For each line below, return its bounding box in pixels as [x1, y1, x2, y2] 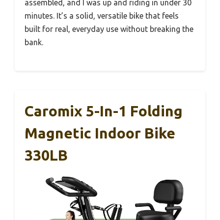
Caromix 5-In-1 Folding [25, 102, 183, 119]
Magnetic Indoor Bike [25, 124, 175, 141]
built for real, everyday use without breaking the [25, 24, 193, 33]
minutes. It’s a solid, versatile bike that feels [25, 11, 179, 20]
